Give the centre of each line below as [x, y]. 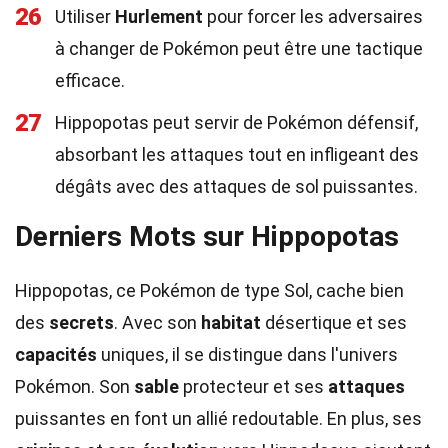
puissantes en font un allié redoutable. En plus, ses [218, 418]
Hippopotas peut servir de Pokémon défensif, [236, 122]
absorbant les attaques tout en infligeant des [237, 154]
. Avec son [157, 322]
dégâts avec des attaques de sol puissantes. [236, 186]
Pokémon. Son [74, 386]
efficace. [90, 80]
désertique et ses [334, 322]
